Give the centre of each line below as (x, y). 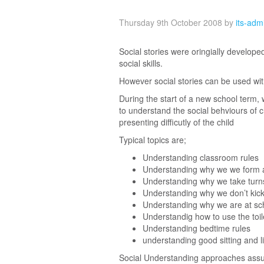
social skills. (141, 63)
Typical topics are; (153, 140)
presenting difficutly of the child (176, 122)
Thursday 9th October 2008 (171, 23)
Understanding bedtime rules (197, 228)
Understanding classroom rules (201, 158)
